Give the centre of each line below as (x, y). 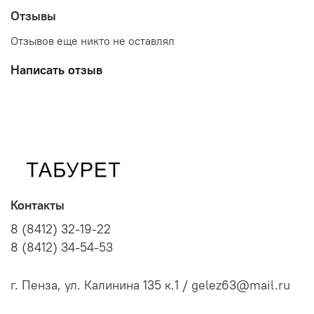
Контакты (37, 206)
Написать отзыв (56, 69)
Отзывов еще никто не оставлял (93, 40)
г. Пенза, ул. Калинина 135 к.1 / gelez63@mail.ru (150, 286)
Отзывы (33, 15)
